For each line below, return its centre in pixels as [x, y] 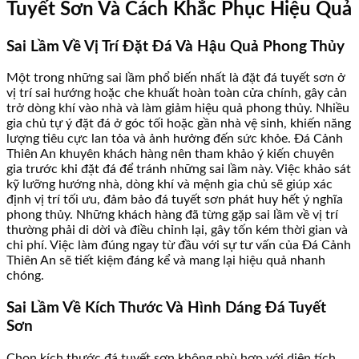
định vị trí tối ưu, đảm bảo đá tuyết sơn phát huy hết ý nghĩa [175, 200]
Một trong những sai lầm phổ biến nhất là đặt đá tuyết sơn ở [176, 78]
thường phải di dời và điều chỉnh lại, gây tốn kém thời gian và [177, 230]
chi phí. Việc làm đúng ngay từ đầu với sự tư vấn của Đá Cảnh [179, 246]
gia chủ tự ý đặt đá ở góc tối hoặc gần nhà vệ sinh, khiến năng [179, 124]
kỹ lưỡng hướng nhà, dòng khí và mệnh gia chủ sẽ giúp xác [169, 185]
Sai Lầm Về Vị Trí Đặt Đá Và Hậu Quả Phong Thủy [175, 46]
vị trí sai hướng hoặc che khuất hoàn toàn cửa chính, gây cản [177, 93]
